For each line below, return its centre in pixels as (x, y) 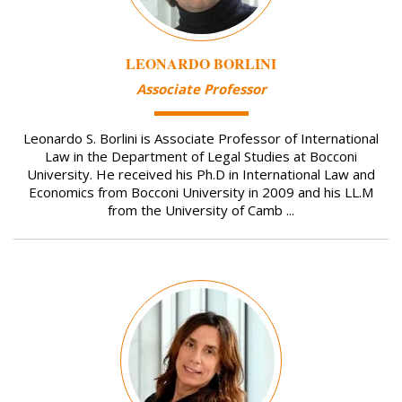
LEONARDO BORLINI (201, 64)
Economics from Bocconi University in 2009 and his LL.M (201, 192)
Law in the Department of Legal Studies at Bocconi (201, 156)
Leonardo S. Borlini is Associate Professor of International (201, 138)
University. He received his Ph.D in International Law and (201, 174)
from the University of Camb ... (201, 210)
